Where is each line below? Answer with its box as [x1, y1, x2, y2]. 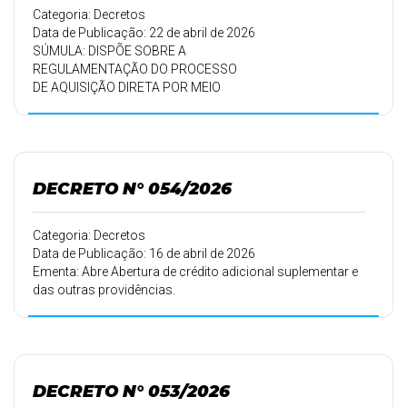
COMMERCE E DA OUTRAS [33, 116, 184, 131]
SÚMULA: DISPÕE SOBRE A [33, 44, 186, 58]
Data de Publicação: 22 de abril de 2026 [33, 25, 255, 40]
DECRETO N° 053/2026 [33, 381, 230, 402]
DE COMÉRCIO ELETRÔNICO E [33, 98, 203, 113]
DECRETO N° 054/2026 [33, 178, 232, 199]
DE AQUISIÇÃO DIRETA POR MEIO [33, 80, 221, 94]
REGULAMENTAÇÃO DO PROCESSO [33, 62, 237, 76]
